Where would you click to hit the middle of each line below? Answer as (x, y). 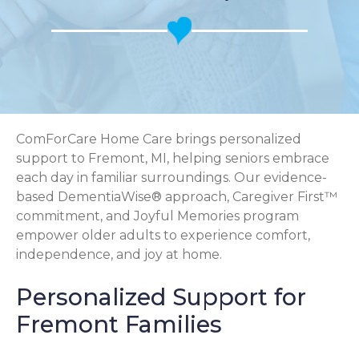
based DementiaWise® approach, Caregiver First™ (177, 197)
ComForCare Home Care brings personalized (159, 139)
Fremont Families (119, 324)
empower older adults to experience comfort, (163, 235)
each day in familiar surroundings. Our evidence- (171, 177)
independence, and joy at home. (119, 254)
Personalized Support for (161, 296)
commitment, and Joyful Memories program (157, 216)
